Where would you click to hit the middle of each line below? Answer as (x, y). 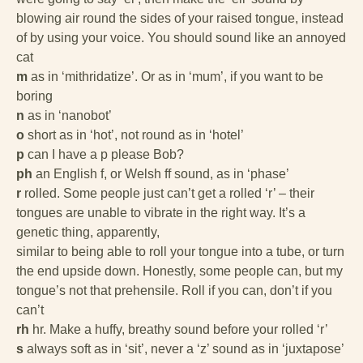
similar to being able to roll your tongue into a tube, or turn (180, 252)
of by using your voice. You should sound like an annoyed (181, 38)
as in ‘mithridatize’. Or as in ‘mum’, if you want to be (175, 77)
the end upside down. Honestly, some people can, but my (179, 271)
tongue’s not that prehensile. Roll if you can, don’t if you (174, 291)
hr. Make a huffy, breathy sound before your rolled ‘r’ (179, 330)
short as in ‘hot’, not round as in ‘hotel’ (134, 135)
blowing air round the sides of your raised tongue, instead (180, 19)
